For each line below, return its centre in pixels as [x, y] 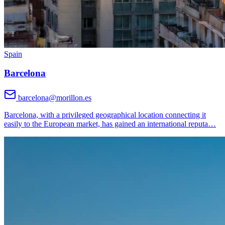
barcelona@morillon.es [55, 98]
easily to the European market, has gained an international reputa [106, 124]
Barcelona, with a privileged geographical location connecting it [105, 115]
